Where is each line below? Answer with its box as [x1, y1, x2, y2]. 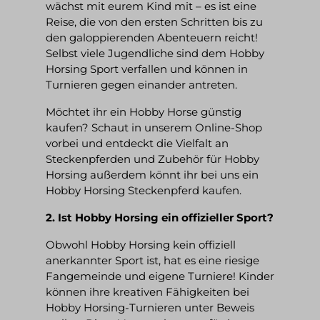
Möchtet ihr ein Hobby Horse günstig [46, 104, 241, 119]
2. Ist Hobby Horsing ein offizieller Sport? [46, 210, 274, 224]
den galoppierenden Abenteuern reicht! [46, 30, 258, 44]
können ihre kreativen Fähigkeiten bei [46, 284, 249, 299]
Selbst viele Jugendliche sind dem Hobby [46, 46, 264, 60]
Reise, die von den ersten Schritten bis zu [46, 14, 263, 29]
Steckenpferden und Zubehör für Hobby [46, 151, 259, 166]
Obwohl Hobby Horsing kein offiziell [46, 237, 236, 251]
